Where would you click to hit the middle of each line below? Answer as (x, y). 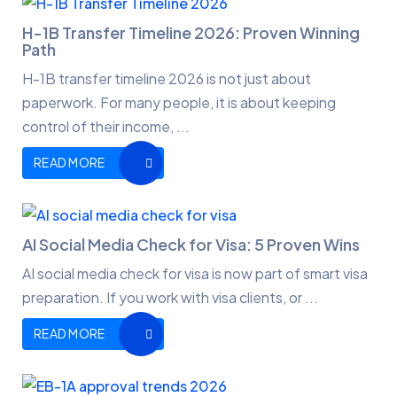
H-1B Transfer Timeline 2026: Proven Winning (191, 33)
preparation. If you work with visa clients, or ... (170, 298)
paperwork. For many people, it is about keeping (179, 103)
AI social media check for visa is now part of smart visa (195, 274)
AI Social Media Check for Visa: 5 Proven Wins (191, 245)
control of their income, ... (106, 127)
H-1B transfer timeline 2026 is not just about (167, 79)
